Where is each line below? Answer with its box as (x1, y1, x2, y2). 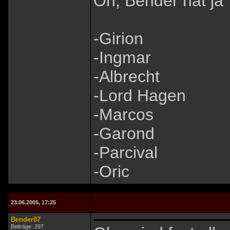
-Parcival (93, 143, 158, 162)
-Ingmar (93, 48, 151, 67)
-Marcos (93, 105, 154, 124)
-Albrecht (93, 67, 160, 86)
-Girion (93, 29, 143, 48)
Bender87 (11, 216, 41, 223)
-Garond (93, 124, 155, 143)
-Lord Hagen (93, 86, 186, 105)
